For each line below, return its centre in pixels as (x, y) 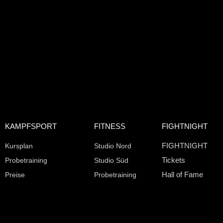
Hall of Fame (183, 175)
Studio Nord (113, 146)
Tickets (174, 160)
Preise (15, 175)
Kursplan (19, 146)
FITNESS (110, 126)
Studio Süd (111, 161)
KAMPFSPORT (31, 126)
